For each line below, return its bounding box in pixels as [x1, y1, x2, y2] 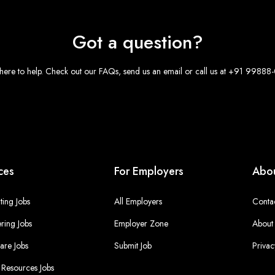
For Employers [114, 163, 184, 179]
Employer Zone [114, 217, 168, 230]
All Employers [114, 195, 162, 207]
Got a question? [72, 29, 203, 55]
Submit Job [114, 239, 152, 252]
